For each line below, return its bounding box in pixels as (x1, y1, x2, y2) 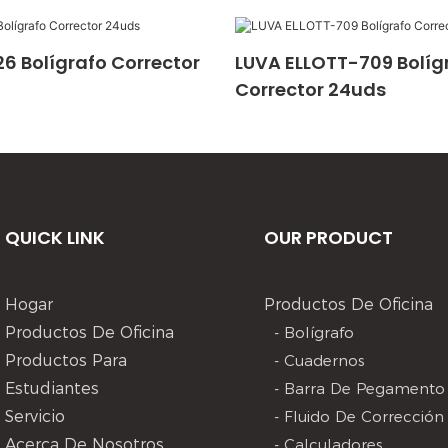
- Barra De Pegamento (274, 378, 446, 398)
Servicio (5, 406, 65, 426)
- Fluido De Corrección (274, 406, 445, 426)
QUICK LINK (5, 224, 105, 250)
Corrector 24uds (234, 76, 386, 102)
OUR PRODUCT (264, 224, 394, 250)
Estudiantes (5, 378, 99, 398)
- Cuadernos (274, 350, 365, 370)
